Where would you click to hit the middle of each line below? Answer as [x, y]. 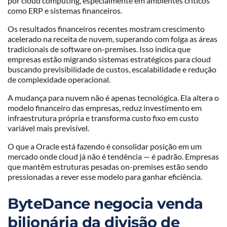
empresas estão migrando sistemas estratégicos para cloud [109, 59]
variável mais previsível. [48, 128]
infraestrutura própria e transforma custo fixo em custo [103, 118]
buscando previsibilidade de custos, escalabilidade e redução [112, 69]
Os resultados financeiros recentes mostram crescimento [106, 29]
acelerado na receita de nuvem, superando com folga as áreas [112, 39]
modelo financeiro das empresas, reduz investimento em [105, 108]
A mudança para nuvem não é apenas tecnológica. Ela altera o [113, 98]
